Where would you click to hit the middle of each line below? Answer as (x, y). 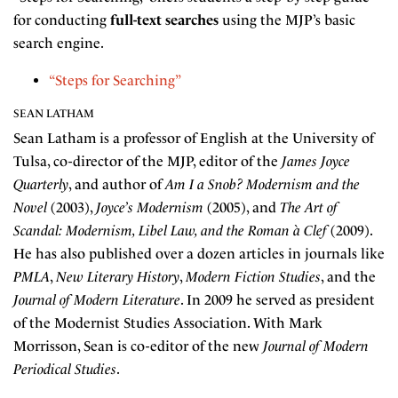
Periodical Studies (65, 369)
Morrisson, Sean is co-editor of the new (138, 346)
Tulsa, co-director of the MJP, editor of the (147, 161)
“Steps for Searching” (115, 80)
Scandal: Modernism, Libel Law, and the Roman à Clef (170, 231)
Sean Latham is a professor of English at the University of (194, 138)
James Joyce (316, 161)
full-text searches (164, 20)
